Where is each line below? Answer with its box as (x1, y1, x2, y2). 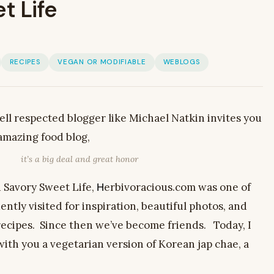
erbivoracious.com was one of (104, 180, 251, 194)
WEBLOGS (163, 57, 201, 67)
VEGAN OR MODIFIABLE (57, 57, 146, 67)
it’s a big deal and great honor (20, 153, 138, 165)
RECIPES (9, 57, 41, 67)
